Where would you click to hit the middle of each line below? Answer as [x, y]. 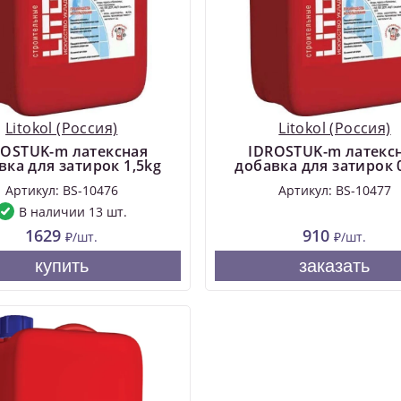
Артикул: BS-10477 [334, 191]
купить [61, 266]
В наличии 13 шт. [73, 211]
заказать [335, 266]
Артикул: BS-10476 [61, 191]
